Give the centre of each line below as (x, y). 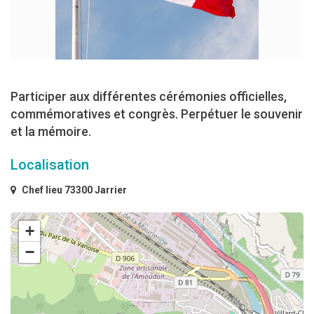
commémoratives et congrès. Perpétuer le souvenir (157, 114)
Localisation (50, 165)
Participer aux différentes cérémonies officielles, (149, 97)
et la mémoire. (51, 132)
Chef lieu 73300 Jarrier (73, 190)
